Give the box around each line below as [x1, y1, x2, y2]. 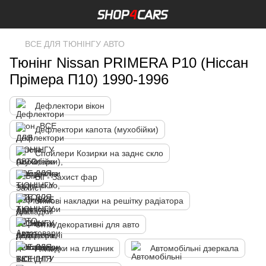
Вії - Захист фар [35, 172, 97, 182]
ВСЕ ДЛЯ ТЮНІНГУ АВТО [25, 39, 125, 49]
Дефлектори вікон [35, 101, 104, 110]
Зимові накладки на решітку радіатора [35, 196, 183, 205]
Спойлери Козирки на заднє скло [35, 148, 163, 158]
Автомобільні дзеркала [150, 243, 239, 253]
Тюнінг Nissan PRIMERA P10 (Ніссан [9, 55, 248, 71]
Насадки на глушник [35, 243, 113, 253]
